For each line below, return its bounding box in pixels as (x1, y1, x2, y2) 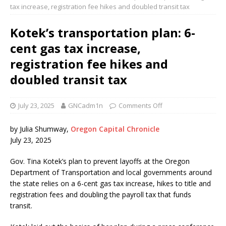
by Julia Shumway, (10, 124, 71, 134)
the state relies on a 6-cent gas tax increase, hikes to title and (10, 179, 211, 189)
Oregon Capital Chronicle (71, 124, 159, 134)
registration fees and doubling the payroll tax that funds (10, 190, 191, 200)
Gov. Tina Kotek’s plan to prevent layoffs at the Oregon (10, 156, 190, 166)
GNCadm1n (68, 101, 103, 110)
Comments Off (119, 101, 162, 110)
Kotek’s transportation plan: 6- (10, 24, 195, 41)
